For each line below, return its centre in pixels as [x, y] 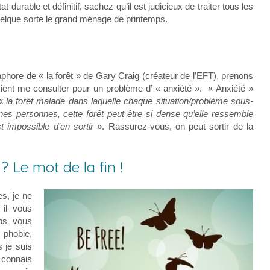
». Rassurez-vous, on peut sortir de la [175, 126]
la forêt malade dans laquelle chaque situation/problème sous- [129, 101]
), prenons [233, 75]
